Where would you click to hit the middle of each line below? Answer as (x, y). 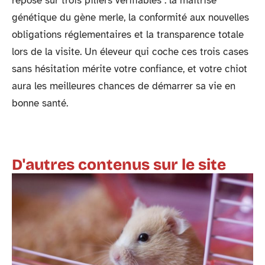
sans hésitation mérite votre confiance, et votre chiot (130, 69)
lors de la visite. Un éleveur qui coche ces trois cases (130, 51)
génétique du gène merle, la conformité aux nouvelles (130, 17)
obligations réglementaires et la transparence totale (128, 34)
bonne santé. (40, 103)
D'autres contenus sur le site (119, 164)
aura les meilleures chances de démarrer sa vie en (124, 86)
